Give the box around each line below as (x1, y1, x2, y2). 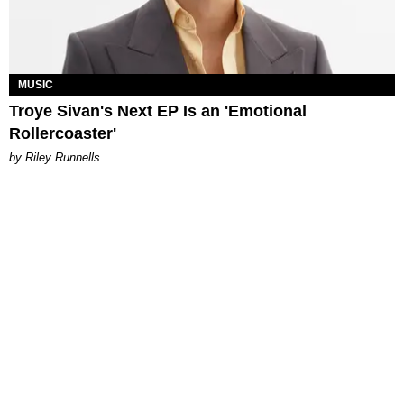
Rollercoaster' (9, 124, 116, 142)
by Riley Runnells (9, 150, 100, 164)
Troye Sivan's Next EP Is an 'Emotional (9, 101, 307, 120)
